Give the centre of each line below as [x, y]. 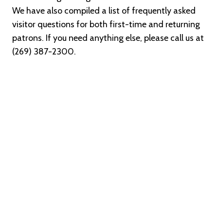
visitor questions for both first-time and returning [106, 24]
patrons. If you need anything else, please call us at [108, 38]
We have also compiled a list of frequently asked [104, 10]
